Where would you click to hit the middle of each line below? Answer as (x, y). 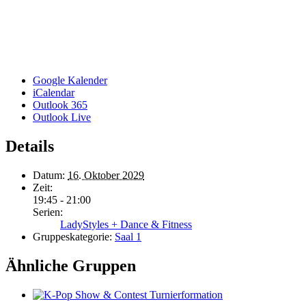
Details (30, 146)
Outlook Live (62, 117)
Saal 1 (128, 236)
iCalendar (54, 92)
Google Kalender (70, 80)
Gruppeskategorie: (72, 236)
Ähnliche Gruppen (71, 265)
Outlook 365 (60, 105)
